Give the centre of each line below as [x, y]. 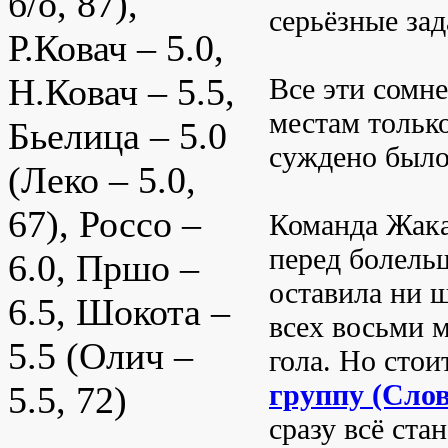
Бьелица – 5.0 [117, 136]
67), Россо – [104, 224]
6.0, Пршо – [103, 268]
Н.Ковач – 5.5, [121, 92]
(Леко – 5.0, [102, 180]
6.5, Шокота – [119, 312]
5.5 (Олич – [100, 356]
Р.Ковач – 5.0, [116, 48]
